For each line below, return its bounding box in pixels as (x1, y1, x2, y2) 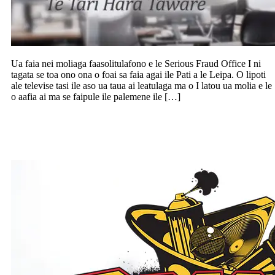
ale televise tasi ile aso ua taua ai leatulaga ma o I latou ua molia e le (11, 80, 272, 91)
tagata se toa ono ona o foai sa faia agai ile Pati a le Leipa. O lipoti (11, 69, 266, 80)
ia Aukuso (11, 131, 73, 148)
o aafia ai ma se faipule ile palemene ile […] (11, 91, 180, 103)
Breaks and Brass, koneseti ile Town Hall (11, 115, 268, 131)
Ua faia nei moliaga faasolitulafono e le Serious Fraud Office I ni (11, 58, 261, 69)
